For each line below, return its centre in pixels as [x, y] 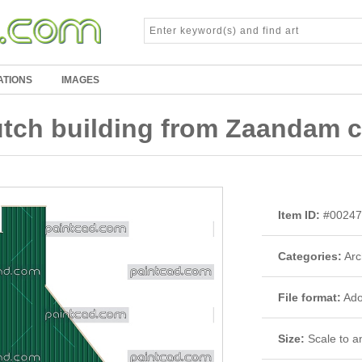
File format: [309, 297]
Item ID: [299, 215]
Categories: [310, 256]
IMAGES [80, 80]
